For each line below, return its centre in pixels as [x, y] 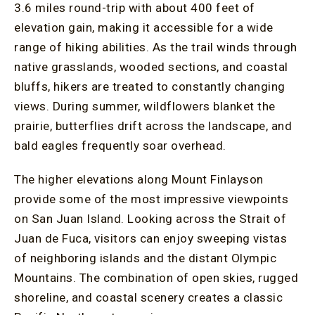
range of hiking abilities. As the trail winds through [156, 47]
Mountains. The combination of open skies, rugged [156, 278]
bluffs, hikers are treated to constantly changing [150, 86]
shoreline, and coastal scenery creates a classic [148, 297]
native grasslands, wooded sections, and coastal [151, 67]
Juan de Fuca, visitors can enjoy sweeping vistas [150, 238]
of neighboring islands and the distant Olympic [145, 258]
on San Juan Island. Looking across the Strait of [150, 219]
